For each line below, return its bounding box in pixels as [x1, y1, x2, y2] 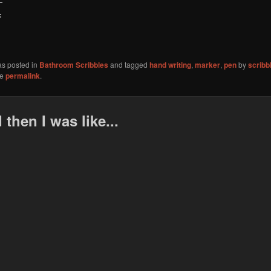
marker [195, 59, 221, 71]
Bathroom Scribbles [39, 59, 109, 71]
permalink [5, 70, 41, 82]
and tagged [108, 59, 150, 70]
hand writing [149, 59, 192, 71]
